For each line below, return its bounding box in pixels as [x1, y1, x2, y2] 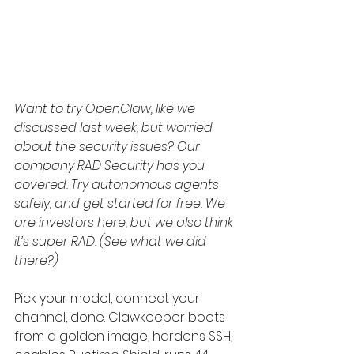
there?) [14, 251, 58, 269]
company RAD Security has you [14, 156, 208, 175]
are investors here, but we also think [14, 213, 236, 232]
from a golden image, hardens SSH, [14, 327, 235, 345]
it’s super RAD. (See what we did [14, 232, 209, 250]
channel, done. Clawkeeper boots [14, 308, 228, 326]
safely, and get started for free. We [14, 194, 228, 213]
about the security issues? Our [14, 137, 203, 156]
